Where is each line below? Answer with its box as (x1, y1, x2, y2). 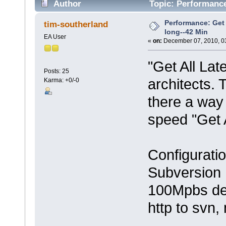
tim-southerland (44, 19, 108, 29)
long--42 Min (164, 28, 208, 36)
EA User (43, 33, 66, 41)
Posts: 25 (43, 68, 69, 75)
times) (39, 15, 65, 25)
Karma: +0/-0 (43, 77, 79, 84)
